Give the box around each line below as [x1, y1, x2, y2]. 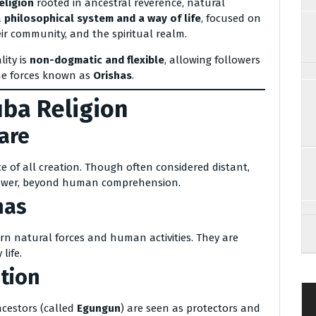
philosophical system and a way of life [4, 12, 201, 25]
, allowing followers [164, 54, 260, 66]
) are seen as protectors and [121, 302, 260, 315]
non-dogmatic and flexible [30, 54, 164, 66]
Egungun [77, 302, 121, 315]
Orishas [93, 69, 132, 82]
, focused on [201, 12, 261, 25]
